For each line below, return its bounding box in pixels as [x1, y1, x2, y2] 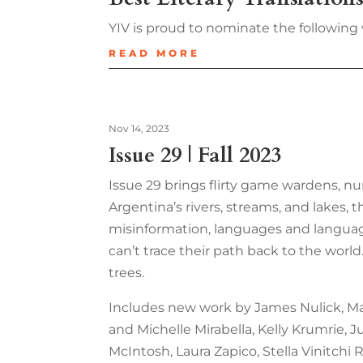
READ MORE [109, 47, 201, 60]
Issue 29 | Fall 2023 [109, 141, 282, 170]
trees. [109, 265, 145, 281]
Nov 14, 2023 [109, 122, 170, 135]
